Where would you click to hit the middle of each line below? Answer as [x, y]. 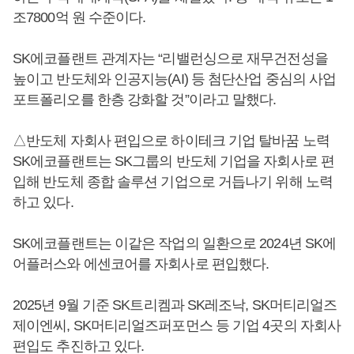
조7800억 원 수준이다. [79, 17]
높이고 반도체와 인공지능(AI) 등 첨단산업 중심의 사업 [175, 79]
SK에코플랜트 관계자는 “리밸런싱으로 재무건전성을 [170, 58]
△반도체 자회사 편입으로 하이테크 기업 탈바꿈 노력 [171, 141]
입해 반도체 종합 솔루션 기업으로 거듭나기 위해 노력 [173, 182]
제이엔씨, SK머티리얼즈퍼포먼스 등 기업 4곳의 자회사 [177, 326]
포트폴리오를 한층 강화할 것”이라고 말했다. [145, 100]
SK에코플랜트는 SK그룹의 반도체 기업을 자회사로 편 [173, 161]
